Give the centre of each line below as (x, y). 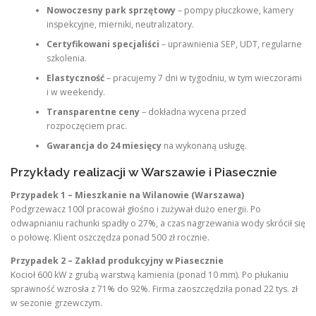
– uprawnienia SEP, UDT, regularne (230, 44)
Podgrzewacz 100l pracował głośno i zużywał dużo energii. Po (136, 209)
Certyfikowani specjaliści (103, 44)
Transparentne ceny (93, 111)
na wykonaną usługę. (204, 145)
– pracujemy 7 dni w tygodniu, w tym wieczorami (203, 78)
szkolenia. (66, 58)
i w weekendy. (75, 92)
